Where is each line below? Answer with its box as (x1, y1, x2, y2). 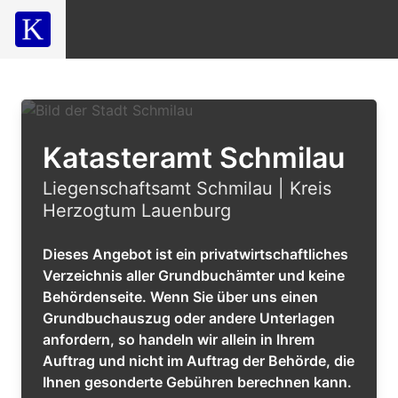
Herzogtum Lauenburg (43, 200, 231, 221)
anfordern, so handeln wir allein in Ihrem (43, 330, 314, 348)
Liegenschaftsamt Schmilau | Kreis (43, 178, 331, 199)
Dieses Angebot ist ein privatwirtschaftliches (43, 245, 348, 263)
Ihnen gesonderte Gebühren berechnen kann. (43, 373, 352, 391)
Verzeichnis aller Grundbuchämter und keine (43, 267, 345, 284)
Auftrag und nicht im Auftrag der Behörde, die (43, 352, 354, 370)
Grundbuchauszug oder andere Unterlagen (43, 309, 335, 327)
